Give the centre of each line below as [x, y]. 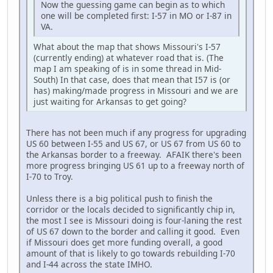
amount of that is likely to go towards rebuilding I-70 [131, 253]
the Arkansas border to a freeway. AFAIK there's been [134, 155]
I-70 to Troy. [50, 177]
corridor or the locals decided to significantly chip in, [131, 210]
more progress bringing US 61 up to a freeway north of [135, 166]
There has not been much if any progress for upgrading [136, 133]
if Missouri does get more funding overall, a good [124, 243]
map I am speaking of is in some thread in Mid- [127, 69]
